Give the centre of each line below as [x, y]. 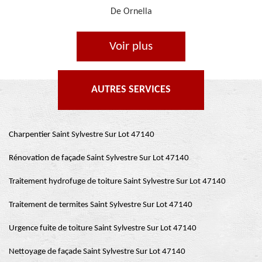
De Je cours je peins [131, 11]
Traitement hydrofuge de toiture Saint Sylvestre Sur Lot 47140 [117, 181]
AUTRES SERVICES [131, 89]
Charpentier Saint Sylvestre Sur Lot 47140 [82, 135]
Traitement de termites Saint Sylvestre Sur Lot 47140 [101, 205]
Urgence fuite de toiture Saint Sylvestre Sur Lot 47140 [103, 228]
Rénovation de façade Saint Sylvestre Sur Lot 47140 [99, 158]
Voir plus [131, 46]
